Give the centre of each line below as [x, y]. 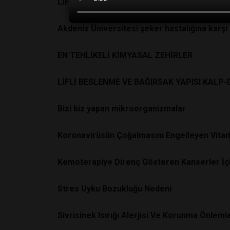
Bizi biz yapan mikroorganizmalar [122, 108]
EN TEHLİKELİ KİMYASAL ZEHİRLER [125, 55]
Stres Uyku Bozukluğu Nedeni [114, 188]
